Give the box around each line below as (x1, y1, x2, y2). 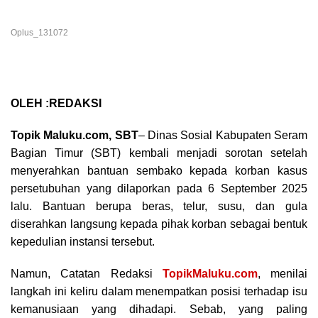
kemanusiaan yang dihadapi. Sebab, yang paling (11, 303, 307, 316)
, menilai (257, 268, 307, 280)
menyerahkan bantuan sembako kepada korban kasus (11, 165, 307, 177)
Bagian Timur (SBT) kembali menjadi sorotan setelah (11, 147, 307, 160)
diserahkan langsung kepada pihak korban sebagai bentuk (11, 218, 307, 231)
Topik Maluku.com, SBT (11, 129, 138, 142)
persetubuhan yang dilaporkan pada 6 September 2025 (11, 182, 307, 195)
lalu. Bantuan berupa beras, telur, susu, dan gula (11, 200, 307, 213)
